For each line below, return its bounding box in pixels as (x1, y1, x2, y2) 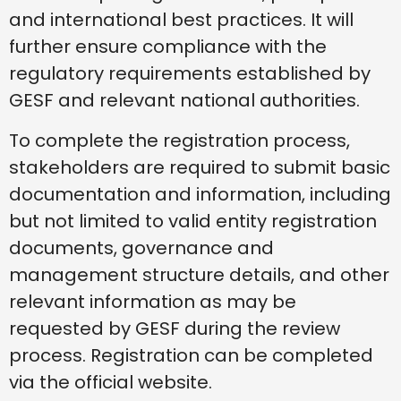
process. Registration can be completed (9, 342, 373, 368)
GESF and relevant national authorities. (9, 88, 360, 114)
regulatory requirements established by (9, 61, 371, 87)
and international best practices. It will (9, 7, 354, 33)
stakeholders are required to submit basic (9, 154, 390, 180)
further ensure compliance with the (9, 34, 327, 60)
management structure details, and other (9, 261, 389, 287)
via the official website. (9, 369, 212, 395)
